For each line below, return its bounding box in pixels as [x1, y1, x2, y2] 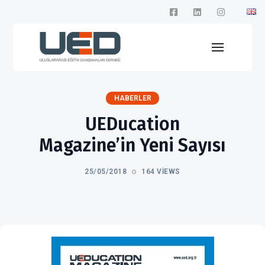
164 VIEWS [141, 167, 180, 176]
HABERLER [114, 94, 151, 102]
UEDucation [85, 114, 180, 135]
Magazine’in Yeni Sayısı [38, 135, 226, 156]
